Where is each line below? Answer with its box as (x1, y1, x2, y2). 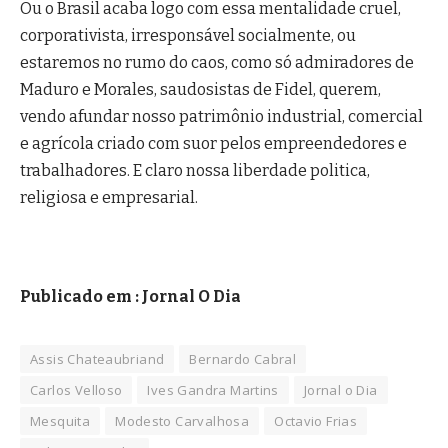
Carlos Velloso (30, 381, 123, 400)
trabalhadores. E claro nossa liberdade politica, (20, 161, 370, 181)
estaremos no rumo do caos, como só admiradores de (20, 53, 414, 73)
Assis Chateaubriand (30, 350, 165, 369)
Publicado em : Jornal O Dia (20, 287, 241, 307)
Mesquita (30, 412, 91, 431)
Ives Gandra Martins (147, 381, 279, 400)
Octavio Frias (274, 412, 358, 431)
